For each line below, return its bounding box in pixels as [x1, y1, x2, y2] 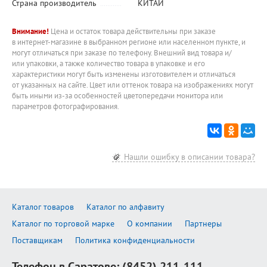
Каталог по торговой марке [12, 218, 114, 229]
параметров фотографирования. [12, 101, 119, 112]
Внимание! [12, 26, 49, 37]
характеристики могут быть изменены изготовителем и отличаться [12, 69, 235, 80]
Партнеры [185, 218, 222, 229]
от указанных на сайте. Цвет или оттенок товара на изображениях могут [12, 80, 253, 91]
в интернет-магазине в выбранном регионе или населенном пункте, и [12, 37, 246, 48]
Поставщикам [12, 235, 63, 246]
